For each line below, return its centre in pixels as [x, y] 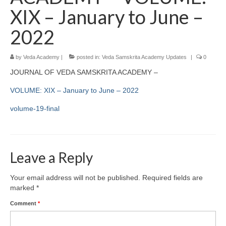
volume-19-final [35, 108]
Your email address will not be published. [75, 177]
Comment [24, 203]
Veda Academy [41, 57]
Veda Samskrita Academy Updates [144, 57]
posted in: [89, 57]
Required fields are [173, 177]
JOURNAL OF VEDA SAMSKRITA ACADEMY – [84, 72]
